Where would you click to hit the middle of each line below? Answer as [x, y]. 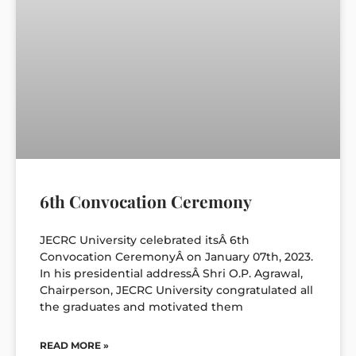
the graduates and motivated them [141, 306]
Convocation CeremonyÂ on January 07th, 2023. [176, 256]
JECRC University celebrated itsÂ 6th [145, 240]
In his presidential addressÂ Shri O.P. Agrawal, [171, 273]
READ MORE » [74, 345]
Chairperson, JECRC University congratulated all [176, 290]
